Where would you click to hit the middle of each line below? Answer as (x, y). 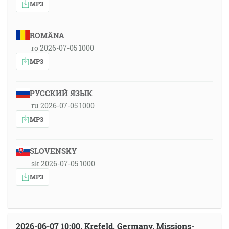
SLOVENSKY (53, 151)
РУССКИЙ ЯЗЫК (61, 93)
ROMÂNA (47, 35)
